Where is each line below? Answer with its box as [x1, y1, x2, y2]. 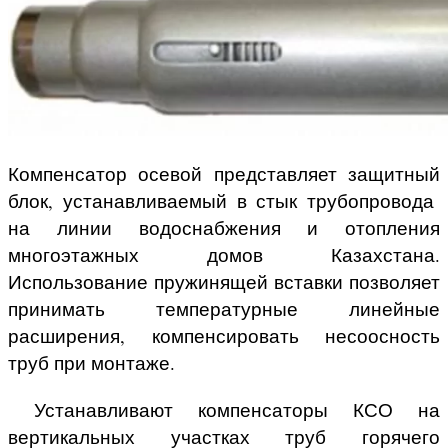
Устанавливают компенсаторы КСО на [8, 397, 440, 422]
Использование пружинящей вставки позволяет [8, 269, 440, 294]
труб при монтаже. [8, 350, 175, 375]
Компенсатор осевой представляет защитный [8, 161, 440, 186]
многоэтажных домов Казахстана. [8, 242, 440, 267]
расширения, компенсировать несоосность [8, 323, 440, 348]
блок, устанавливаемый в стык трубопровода [8, 188, 440, 213]
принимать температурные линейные [8, 296, 440, 321]
